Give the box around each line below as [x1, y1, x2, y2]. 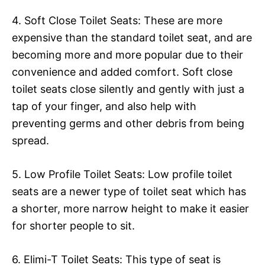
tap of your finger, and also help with [12, 99, 196, 112]
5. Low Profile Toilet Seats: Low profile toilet [12, 167, 232, 180]
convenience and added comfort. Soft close [12, 65, 232, 78]
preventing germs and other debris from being [12, 117, 244, 130]
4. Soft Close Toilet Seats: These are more [12, 14, 222, 27]
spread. [12, 134, 49, 147]
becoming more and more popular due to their [12, 48, 243, 61]
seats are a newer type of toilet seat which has [12, 185, 246, 198]
